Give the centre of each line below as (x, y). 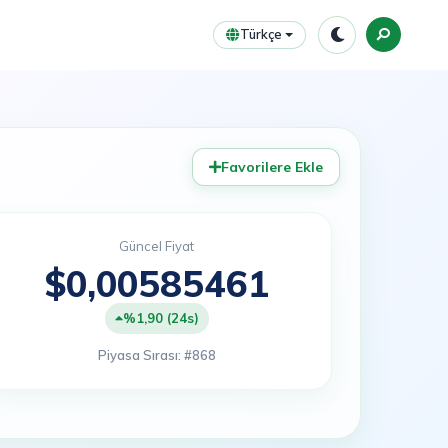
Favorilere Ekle (272, 167)
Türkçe (260, 34)
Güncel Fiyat (157, 246)
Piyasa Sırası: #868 (156, 355)
